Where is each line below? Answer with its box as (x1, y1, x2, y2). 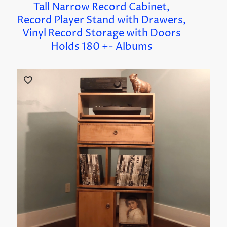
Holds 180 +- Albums (50, 40, 153, 54)
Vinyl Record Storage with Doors (22, 26, 181, 41)
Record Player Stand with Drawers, (17, 13, 186, 27)
